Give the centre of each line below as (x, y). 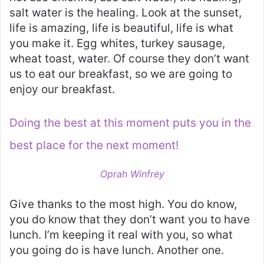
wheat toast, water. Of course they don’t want (129, 58)
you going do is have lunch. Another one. (117, 250)
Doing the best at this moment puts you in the (130, 123)
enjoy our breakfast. (62, 89)
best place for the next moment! (94, 145)
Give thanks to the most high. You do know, (123, 204)
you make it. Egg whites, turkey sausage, (117, 43)
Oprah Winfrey (132, 174)
